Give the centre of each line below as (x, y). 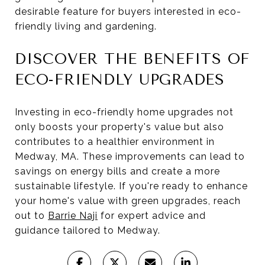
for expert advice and (152, 215)
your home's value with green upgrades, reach (128, 201)
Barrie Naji (73, 215)
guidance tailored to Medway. (88, 230)
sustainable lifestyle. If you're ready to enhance (131, 186)
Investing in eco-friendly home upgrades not (124, 112)
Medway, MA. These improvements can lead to (130, 156)
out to (31, 215)
